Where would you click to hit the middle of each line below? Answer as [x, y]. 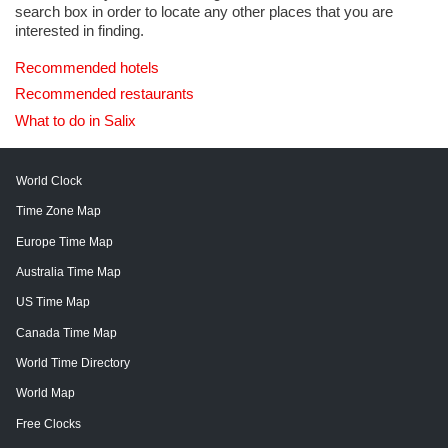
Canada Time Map [66, 332]
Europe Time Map [64, 241]
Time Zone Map [58, 211]
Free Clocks [48, 423]
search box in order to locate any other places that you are [204, 12]
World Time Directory [73, 363]
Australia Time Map [68, 271]
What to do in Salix [75, 120]
